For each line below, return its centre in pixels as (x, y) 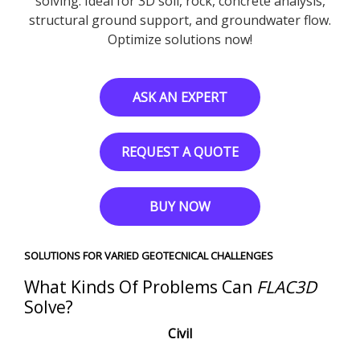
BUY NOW (180, 206)
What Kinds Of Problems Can (140, 286)
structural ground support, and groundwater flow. (180, 20)
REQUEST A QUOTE (180, 151)
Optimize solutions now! (180, 39)
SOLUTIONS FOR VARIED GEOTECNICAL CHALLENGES (149, 255)
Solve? (49, 307)
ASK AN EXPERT (180, 97)
